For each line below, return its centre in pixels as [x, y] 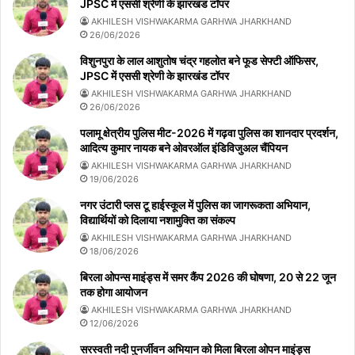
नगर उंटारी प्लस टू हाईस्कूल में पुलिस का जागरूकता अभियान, [195, 205]
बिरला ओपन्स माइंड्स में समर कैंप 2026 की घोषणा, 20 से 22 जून [208, 277]
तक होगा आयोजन [114, 292]
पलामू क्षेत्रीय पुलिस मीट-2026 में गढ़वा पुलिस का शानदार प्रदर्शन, [209, 133]
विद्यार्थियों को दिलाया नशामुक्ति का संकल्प [158, 220]
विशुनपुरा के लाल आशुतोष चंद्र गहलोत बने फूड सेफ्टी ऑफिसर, [199, 61]
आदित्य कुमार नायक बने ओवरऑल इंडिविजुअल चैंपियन [184, 148]
